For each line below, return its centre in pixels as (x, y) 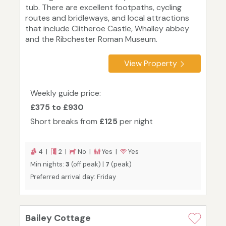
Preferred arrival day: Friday (73, 177)
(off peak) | (88, 164)
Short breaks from (65, 122)
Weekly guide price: (66, 93)
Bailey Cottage (58, 218)
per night (135, 122)
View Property (151, 64)
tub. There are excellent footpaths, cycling (103, 8)
